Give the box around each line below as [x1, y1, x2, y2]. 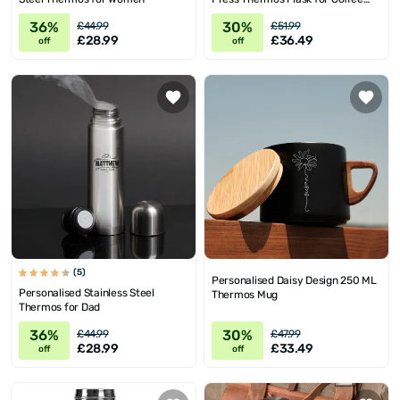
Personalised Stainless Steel [19, 287, 154, 299]
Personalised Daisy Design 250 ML [212, 274, 377, 287]
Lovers [212, 7, 246, 20]
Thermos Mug [212, 288, 279, 301]
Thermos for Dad [19, 301, 101, 313]
